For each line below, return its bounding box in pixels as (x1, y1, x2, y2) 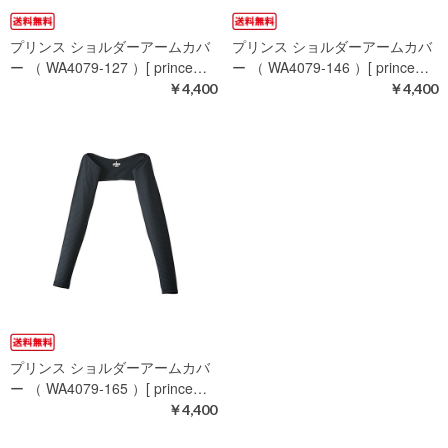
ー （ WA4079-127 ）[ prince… (10, 57, 207, 78)
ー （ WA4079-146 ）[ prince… (231, 57, 429, 78)
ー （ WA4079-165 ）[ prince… (10, 377, 207, 398)
